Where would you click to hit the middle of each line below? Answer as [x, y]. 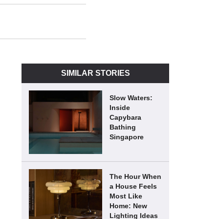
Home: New [128, 206]
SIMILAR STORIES [95, 73]
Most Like [126, 196]
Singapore [127, 137]
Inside [120, 108]
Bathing [123, 127]
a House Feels [133, 186]
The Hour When [135, 176]
